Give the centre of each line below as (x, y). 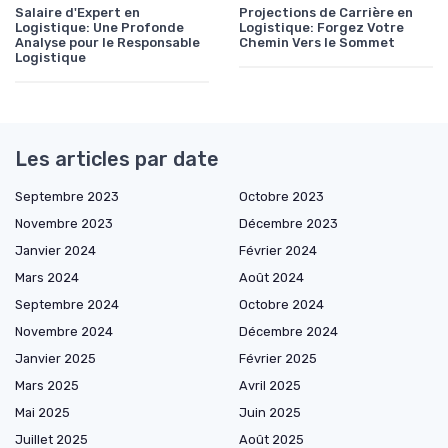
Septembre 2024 (67, 304)
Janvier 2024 (55, 250)
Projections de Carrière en (326, 12)
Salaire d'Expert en (77, 12)
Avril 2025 (270, 385)
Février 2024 (278, 250)
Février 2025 (278, 358)
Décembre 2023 (288, 223)
